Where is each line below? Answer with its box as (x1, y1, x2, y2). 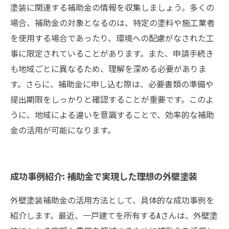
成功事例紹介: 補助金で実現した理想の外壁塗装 (10, 169, 197, 182)
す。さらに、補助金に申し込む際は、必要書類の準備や (10, 78, 214, 90)
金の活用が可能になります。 (10, 124, 116, 136)
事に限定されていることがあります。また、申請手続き (10, 47, 214, 59)
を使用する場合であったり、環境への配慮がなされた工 (10, 32, 214, 44)
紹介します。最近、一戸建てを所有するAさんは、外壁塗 (10, 209, 218, 221)
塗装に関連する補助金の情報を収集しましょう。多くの (10, 1, 214, 13)
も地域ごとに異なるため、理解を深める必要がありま (10, 62, 207, 75)
